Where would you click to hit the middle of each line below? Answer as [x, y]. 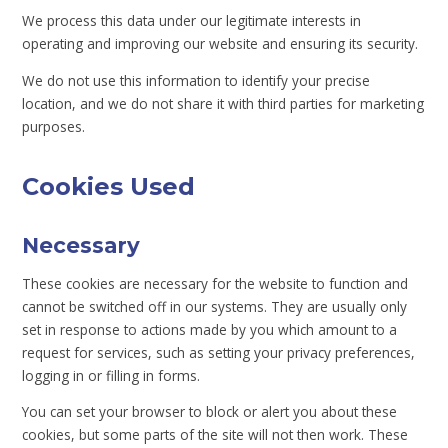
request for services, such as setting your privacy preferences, [219, 352]
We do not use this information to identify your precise [196, 80]
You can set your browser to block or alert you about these [210, 412]
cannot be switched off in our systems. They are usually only [215, 306]
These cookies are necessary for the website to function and [215, 283]
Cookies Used [109, 187]
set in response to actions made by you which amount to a [210, 329]
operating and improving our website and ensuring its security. [220, 44]
